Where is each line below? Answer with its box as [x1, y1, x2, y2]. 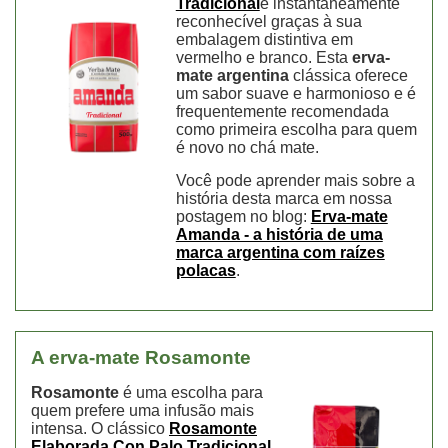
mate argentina [175, 67, 289, 85]
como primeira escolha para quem [175, 121, 417, 139]
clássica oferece [288, 67, 408, 85]
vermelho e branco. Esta [175, 49, 352, 67]
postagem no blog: [175, 208, 311, 226]
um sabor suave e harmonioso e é [175, 85, 416, 103]
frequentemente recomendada [175, 103, 389, 121]
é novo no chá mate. [175, 139, 319, 157]
